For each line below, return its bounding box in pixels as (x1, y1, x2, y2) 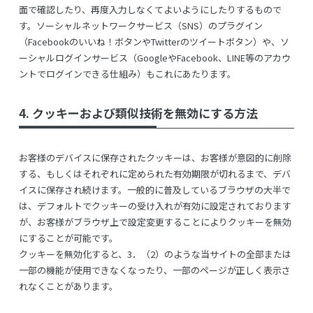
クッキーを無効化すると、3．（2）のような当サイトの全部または (18, 247, 291, 261)
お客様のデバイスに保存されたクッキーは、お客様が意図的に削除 (18, 150, 291, 164)
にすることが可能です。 (18, 231, 118, 245)
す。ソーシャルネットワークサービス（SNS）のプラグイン (18, 18, 263, 32)
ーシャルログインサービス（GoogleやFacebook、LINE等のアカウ (18, 50, 291, 64)
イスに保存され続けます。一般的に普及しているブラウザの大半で (18, 182, 291, 196)
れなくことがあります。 (18, 279, 118, 293)
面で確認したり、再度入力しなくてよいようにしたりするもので (18, 2, 282, 16)
